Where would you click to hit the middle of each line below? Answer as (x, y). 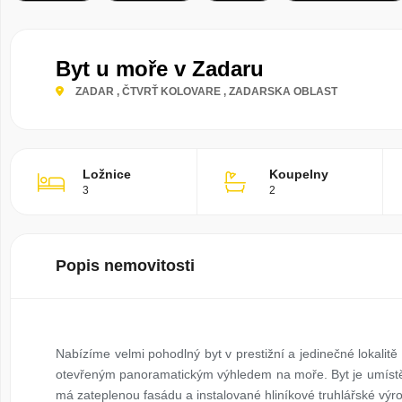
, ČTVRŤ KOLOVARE (169, 92)
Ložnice (107, 174)
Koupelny (299, 174)
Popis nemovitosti (125, 266)
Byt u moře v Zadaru (160, 69)
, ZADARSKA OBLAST (280, 92)
